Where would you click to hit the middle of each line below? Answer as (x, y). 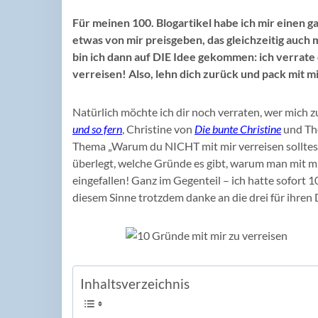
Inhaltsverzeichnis (135, 283)
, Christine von (158, 129)
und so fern (97, 129)
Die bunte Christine (238, 129)
